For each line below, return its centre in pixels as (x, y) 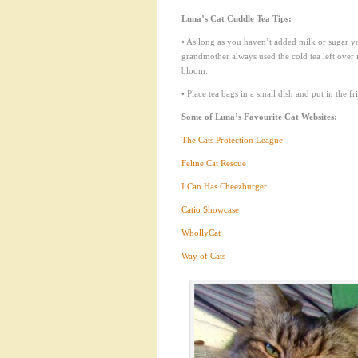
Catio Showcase (210, 209)
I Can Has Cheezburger (224, 186)
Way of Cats (203, 256)
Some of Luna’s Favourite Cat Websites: (259, 117)
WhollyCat (201, 233)
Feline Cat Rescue (214, 163)
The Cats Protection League (232, 140)
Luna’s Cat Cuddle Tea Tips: (237, 18)
